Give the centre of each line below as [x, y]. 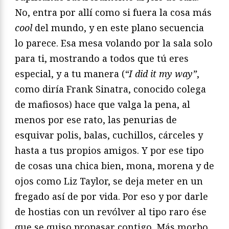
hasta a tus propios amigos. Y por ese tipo [109, 151]
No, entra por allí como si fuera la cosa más [113, 13]
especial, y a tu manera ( [70, 74]
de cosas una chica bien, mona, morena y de [114, 166]
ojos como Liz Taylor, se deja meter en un [109, 181]
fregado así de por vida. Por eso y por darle [111, 197]
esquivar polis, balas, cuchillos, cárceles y [109, 135]
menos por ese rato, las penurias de [96, 120]
